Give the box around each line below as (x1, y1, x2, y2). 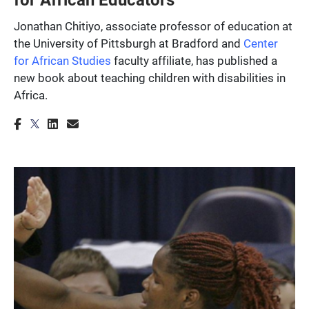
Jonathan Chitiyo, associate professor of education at (14, 17, 292, 34)
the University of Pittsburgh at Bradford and (14, 34, 243, 51)
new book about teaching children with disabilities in (14, 69, 286, 86)
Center (243, 34, 278, 51)
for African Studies (14, 52, 111, 68)
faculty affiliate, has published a (111, 52, 277, 68)
